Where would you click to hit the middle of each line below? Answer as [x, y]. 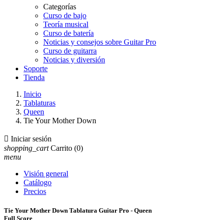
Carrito [61, 148]
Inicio [32, 94]
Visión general [46, 174]
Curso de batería [69, 33]
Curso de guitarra [70, 51]
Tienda [34, 77]
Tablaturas [40, 103]
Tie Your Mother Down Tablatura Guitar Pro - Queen [78, 211]
